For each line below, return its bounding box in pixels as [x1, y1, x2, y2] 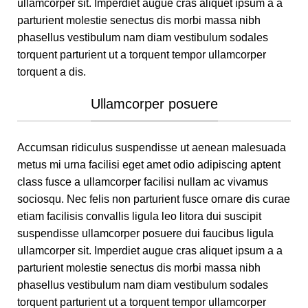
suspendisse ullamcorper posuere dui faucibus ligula [17, 227, 274, 239]
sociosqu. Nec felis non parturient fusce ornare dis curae [17, 192, 290, 205]
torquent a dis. [17, 65, 86, 78]
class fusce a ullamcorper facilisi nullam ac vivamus [17, 175, 268, 188]
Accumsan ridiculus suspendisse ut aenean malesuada [17, 141, 286, 153]
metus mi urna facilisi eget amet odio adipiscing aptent [17, 158, 280, 170]
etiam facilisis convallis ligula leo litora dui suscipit [17, 210, 261, 222]
